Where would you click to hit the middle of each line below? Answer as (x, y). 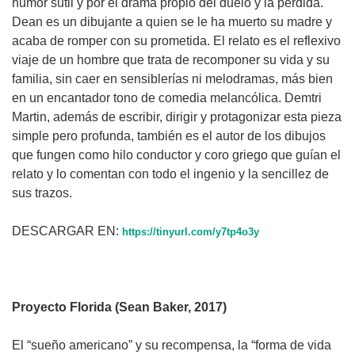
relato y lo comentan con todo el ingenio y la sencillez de (170, 174)
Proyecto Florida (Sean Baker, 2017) (119, 307)
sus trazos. (42, 193)
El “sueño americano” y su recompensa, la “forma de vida (172, 345)
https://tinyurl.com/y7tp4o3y (191, 232)
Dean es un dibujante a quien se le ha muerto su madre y (172, 21)
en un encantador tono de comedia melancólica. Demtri (167, 97)
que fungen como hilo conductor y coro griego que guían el (176, 155)
